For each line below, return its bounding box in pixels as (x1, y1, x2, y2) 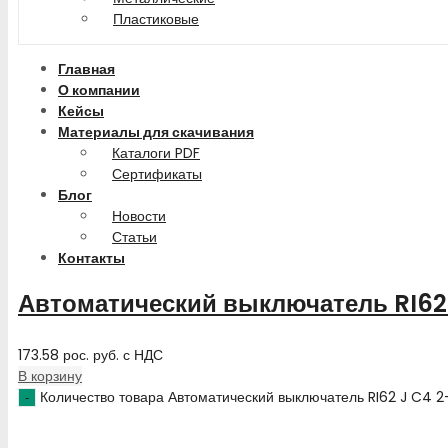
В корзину (18, 365, 82, 386)
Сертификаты (112, 164, 202, 184)
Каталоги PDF (112, 143, 200, 163)
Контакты (58, 248, 125, 268)
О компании (58, 80, 140, 100)
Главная (58, 59, 115, 79)
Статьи (112, 227, 157, 247)
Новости (112, 206, 166, 226)
